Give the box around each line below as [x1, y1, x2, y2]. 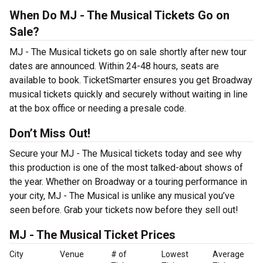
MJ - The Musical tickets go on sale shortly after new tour [9, 46, 247, 58]
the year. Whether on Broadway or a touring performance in [9, 176, 247, 188]
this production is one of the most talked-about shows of [9, 162, 243, 174]
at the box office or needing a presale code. [9, 103, 186, 114]
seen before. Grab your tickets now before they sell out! [9, 204, 238, 216]
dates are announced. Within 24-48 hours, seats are [9, 60, 219, 72]
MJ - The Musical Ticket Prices [9, 228, 176, 242]
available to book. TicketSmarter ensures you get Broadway [9, 75, 252, 86]
